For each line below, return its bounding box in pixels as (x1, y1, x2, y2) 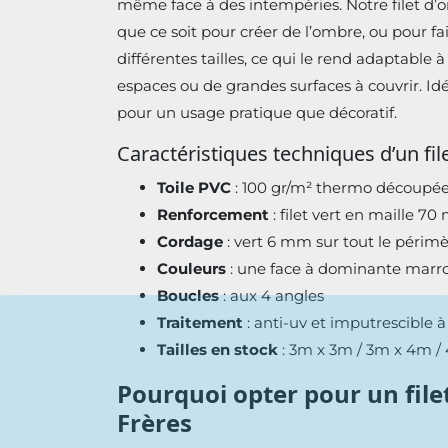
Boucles (157, 286, 219, 306)
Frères (117, 406, 192, 440)
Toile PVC (157, 178, 231, 198)
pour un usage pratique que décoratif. (117, 103, 397, 123)
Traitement (157, 313, 243, 333)
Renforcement (157, 205, 269, 225)
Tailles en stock (157, 340, 278, 360)
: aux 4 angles (219, 286, 324, 306)
